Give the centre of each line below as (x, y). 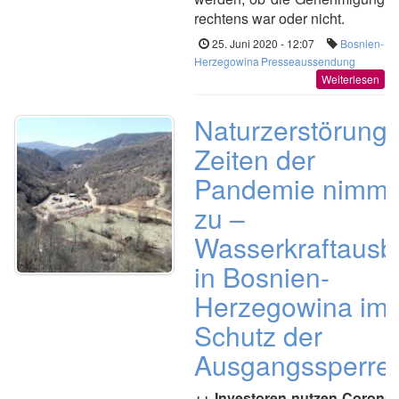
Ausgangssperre (293, 365)
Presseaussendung (308, 61)
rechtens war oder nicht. (269, 18)
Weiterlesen (350, 79)
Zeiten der (255, 159)
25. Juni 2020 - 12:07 (263, 43)
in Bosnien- (262, 277)
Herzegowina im (291, 306)
